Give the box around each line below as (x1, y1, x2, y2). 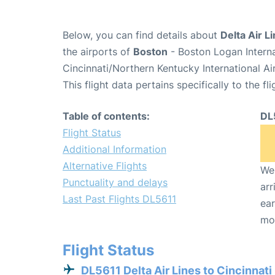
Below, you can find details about (63, 28, 220, 41)
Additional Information (63, 142, 166, 155)
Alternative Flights (63, 159, 147, 172)
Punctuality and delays (63, 176, 168, 188)
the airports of (63, 45, 133, 58)
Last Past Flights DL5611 (63, 192, 176, 205)
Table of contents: (63, 109, 150, 122)
